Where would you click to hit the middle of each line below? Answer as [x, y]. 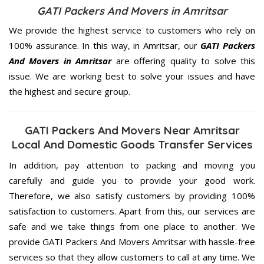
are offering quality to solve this [184, 60]
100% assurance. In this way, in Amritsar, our [105, 45]
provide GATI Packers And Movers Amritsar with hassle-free [132, 241]
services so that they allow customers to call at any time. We [132, 257]
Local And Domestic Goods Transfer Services [132, 144]
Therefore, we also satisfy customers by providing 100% [132, 195]
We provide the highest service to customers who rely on [132, 30]
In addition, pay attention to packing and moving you [132, 165]
